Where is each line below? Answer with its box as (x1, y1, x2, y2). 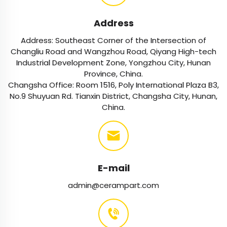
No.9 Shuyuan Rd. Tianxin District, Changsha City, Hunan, (10, 91, 217, 102)
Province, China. (84, 68, 143, 80)
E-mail (97, 162, 130, 175)
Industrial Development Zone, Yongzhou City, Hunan (16, 57, 211, 68)
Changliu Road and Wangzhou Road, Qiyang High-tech (11, 46, 216, 57)
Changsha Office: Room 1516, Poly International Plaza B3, (8, 80, 219, 91)
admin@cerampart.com (68, 180, 159, 191)
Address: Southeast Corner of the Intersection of (21, 35, 206, 46)
